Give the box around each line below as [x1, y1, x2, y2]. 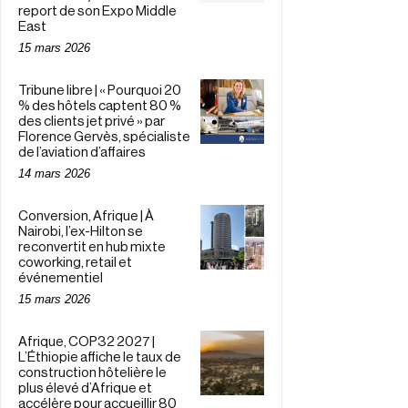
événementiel [18, 271, 103, 286]
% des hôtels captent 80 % [18, 99, 181, 114]
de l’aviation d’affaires [18, 146, 146, 160]
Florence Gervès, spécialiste [18, 130, 190, 145]
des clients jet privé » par [18, 115, 165, 129]
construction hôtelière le [18, 366, 167, 381]
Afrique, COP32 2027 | [18, 335, 155, 350]
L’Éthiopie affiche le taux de [18, 351, 181, 365]
